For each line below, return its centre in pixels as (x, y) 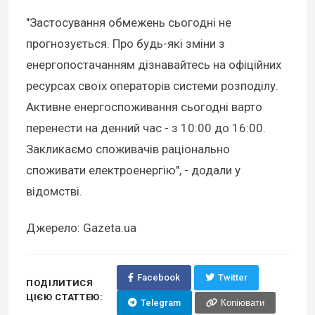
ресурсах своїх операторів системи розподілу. (152, 85)
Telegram (160, 302)
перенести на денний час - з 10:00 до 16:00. (146, 128)
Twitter (232, 277)
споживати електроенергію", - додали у (133, 170)
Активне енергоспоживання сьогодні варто (144, 107)
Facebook (158, 277)
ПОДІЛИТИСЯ (60, 283)
